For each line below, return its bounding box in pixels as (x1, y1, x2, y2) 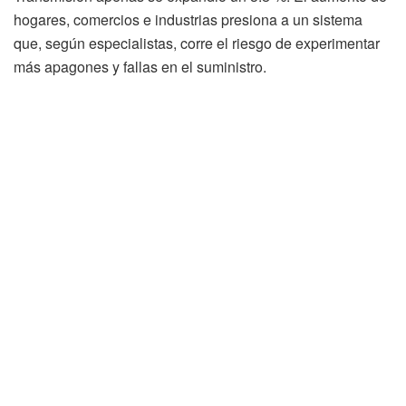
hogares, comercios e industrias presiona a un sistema (14, 9, 362, 31)
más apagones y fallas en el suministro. (14, 56, 266, 78)
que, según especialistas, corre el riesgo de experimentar (14, 33, 380, 54)
